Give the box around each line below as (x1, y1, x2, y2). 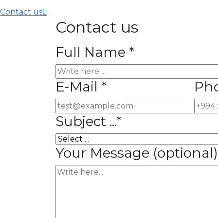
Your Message (55, 145, 153, 161)
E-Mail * (55, 78, 107, 95)
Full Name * (55, 44, 134, 60)
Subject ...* (55, 113, 122, 129)
